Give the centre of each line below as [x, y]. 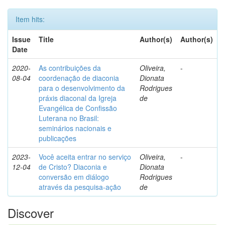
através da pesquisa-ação [80, 187]
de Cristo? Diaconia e [73, 167]
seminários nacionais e [75, 128]
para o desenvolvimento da [82, 88]
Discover [31, 213]
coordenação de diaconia [79, 78]
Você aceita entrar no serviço [85, 157]
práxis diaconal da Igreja [78, 98]
